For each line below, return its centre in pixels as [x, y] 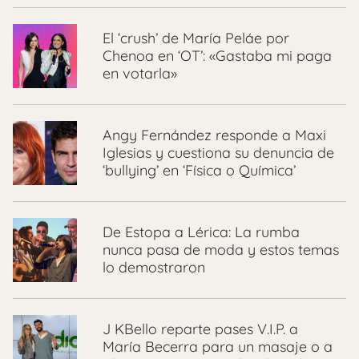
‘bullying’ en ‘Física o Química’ [199, 171]
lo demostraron [154, 268]
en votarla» [140, 74]
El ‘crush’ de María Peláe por [196, 38]
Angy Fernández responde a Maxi [214, 135]
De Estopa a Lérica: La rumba [201, 232]
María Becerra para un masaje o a [218, 347]
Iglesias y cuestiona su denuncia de [218, 153]
